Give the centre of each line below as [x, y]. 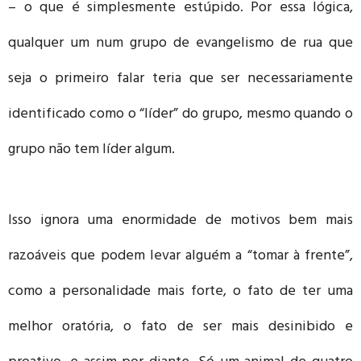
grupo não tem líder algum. [91, 150]
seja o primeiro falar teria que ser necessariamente [180, 79]
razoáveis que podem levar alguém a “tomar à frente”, [180, 257]
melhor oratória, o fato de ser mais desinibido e [180, 328]
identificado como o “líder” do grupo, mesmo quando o [180, 115]
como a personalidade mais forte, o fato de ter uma [180, 292]
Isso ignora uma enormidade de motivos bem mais [180, 221]
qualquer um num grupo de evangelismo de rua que [180, 44]
